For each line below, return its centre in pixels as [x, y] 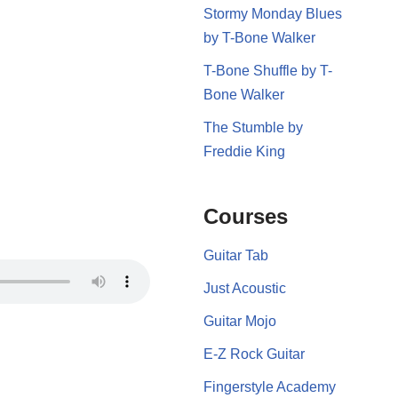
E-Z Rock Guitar [254, 354]
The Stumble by [253, 127]
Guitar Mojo [239, 321]
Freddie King [244, 151]
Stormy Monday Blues [272, 13]
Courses [245, 216]
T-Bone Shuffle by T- [267, 70]
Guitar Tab [235, 255]
